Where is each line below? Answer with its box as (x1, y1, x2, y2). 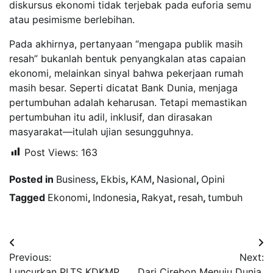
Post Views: (24, 146, 78, 158)
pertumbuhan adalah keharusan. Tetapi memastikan (9, 96, 247, 108)
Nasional (157, 172, 196, 185)
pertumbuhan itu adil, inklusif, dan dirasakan (9, 110, 212, 123)
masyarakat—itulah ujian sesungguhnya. (9, 125, 193, 138)
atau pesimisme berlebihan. (9, 13, 135, 26)
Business (56, 172, 96, 185)
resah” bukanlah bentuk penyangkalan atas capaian (9, 52, 246, 65)
